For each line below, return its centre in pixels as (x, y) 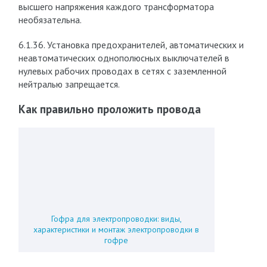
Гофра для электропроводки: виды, (116, 219)
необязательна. (50, 20)
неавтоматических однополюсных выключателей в (124, 58)
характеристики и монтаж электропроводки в (117, 229)
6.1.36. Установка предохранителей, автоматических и (131, 45)
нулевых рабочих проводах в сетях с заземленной (122, 71)
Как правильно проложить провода (109, 109)
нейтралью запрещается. (69, 84)
